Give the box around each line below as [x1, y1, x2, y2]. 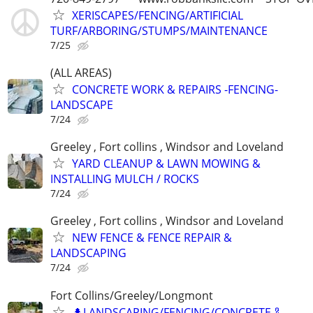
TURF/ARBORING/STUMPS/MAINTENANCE [50, 22, 268, 38]
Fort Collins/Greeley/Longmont [50, 287, 213, 303]
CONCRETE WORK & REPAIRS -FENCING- [72, 81, 278, 97]
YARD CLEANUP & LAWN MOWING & [72, 156, 261, 172]
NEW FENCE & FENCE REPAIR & [72, 230, 232, 246]
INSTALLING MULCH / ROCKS [50, 171, 199, 187]
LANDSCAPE [50, 96, 113, 112]
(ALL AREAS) [50, 64, 112, 80]
